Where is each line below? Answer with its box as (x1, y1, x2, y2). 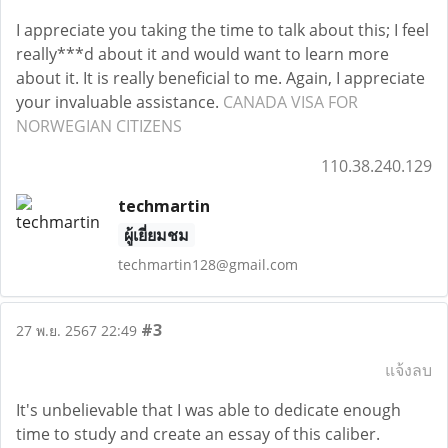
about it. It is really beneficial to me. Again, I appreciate (16, 67, 425, 89)
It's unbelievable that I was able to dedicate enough (16, 399, 401, 421)
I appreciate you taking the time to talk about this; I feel (16, 19, 429, 41)
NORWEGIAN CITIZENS (16, 115, 182, 137)
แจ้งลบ (385, 359, 432, 381)
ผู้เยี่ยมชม (123, 224, 189, 246)
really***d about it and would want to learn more (16, 43, 389, 65)
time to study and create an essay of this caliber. (16, 423, 380, 445)
